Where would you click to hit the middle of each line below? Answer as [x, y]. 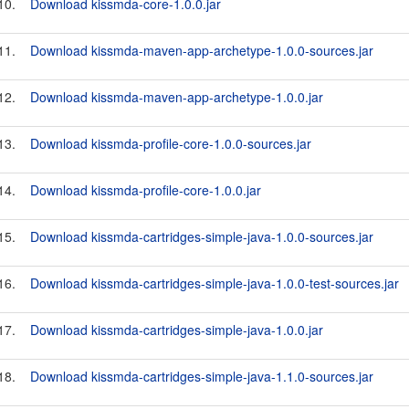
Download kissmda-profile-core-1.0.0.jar [146, 190]
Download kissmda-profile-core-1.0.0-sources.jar [171, 143]
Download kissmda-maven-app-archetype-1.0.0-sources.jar [202, 50]
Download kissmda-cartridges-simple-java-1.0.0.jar [177, 330]
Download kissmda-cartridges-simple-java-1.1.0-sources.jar [202, 376]
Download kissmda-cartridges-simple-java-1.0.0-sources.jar [202, 236]
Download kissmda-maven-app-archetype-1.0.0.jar [177, 97]
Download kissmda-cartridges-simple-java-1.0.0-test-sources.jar [215, 283]
